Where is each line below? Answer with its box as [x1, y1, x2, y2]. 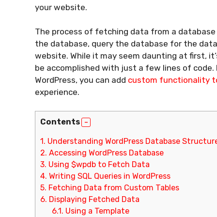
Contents [40, 117, 80, 126]
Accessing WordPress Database [47, 148, 164, 157]
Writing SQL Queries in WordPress [47, 171, 170, 181]
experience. [35, 87, 79, 97]
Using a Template [63, 206, 130, 216]
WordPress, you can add [35, 75, 128, 85]
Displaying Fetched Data [47, 194, 139, 204]
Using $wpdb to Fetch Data [46, 159, 150, 169]
